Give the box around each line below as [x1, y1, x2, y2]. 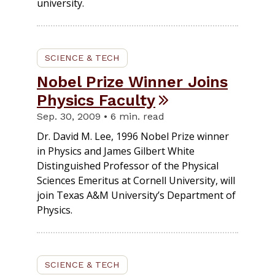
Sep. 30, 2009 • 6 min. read [37, 110, 165, 123]
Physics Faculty [37, 91, 155, 110]
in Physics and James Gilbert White [37, 144, 195, 158]
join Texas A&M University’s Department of [37, 188, 236, 203]
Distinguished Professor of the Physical [37, 159, 219, 173]
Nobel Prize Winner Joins [37, 72, 228, 91]
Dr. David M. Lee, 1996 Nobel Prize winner [37, 130, 229, 144]
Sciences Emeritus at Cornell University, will [37, 174, 235, 188]
